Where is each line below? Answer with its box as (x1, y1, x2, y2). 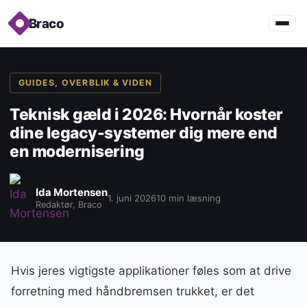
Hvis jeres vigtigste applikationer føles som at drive (11, 264, 291, 278)
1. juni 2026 (108, 193, 156, 204)
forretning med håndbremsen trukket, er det (11, 284, 254, 298)
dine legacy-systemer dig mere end (10, 123, 278, 143)
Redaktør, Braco (36, 199, 102, 210)
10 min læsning (156, 193, 221, 204)
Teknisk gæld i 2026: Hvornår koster (10, 105, 283, 124)
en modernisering (10, 142, 145, 161)
